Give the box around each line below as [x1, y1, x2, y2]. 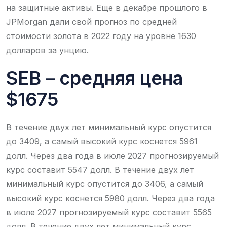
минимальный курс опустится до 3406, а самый [6, 178, 203, 189]
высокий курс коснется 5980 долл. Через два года [6, 193, 215, 203]
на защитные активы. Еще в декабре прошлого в [6, 2, 207, 13]
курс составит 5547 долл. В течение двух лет [6, 164, 194, 175]
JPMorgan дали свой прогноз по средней [6, 16, 177, 27]
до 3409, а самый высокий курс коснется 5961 [6, 136, 198, 146]
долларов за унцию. [6, 45, 89, 55]
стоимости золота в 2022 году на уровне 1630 [6, 30, 196, 41]
